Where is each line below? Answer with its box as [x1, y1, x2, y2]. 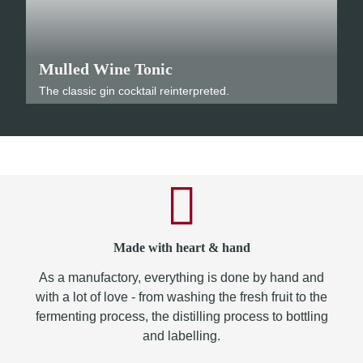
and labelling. [143, 329, 220, 343]
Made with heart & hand [113, 241, 250, 254]
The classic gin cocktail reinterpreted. [39, 84, 229, 97]
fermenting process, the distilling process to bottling [35, 310, 328, 323]
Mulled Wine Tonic [39, 60, 173, 78]
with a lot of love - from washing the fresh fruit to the [36, 290, 327, 304]
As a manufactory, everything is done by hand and [39, 271, 324, 284]
